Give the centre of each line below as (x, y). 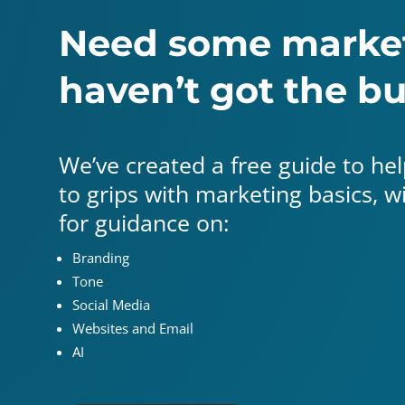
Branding (100, 257)
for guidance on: (144, 222)
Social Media (113, 304)
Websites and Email (132, 328)
